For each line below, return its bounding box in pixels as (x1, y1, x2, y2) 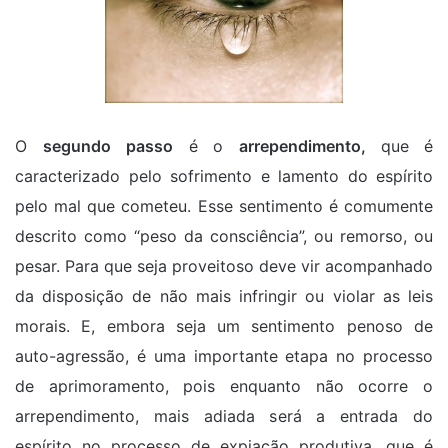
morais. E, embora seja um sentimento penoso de (15, 316, 433, 337)
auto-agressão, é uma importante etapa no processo (15, 346, 433, 367)
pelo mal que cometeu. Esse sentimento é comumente (15, 196, 433, 217)
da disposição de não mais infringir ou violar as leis (15, 286, 433, 307)
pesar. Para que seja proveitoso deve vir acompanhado (15, 256, 433, 277)
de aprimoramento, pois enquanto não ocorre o (15, 376, 433, 397)
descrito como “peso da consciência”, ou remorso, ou (15, 226, 433, 247)
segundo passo (42, 136, 173, 157)
